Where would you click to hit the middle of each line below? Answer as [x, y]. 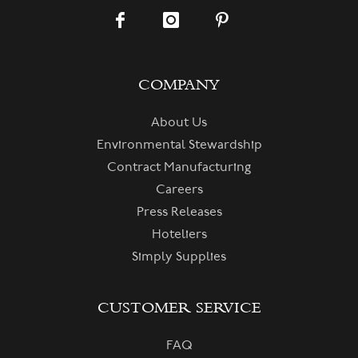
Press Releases [179, 212]
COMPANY [179, 84]
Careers [179, 189]
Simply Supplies [179, 257]
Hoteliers [179, 234]
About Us [179, 122]
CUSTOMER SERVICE [179, 307]
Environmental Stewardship [179, 145]
